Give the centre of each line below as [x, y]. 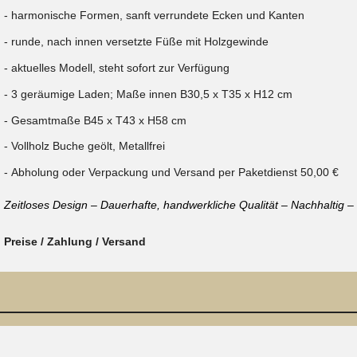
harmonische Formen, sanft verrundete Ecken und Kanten [157, 16]
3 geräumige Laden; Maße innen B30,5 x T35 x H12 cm [151, 94]
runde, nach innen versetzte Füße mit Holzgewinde [139, 42]
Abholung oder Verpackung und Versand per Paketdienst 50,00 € [175, 173]
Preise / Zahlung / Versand [75, 242]
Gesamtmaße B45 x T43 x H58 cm [98, 120]
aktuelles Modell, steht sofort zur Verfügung [120, 67]
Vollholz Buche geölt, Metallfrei [88, 146]
